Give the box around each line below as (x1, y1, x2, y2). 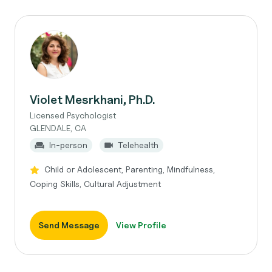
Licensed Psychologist (30, 110, 116, 120)
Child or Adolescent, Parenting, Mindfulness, (44, 164, 215, 174)
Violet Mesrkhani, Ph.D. (30, 92, 155, 107)
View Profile (116, 220, 166, 230)
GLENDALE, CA (30, 123, 86, 133)
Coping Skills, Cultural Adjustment (30, 178, 161, 189)
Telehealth (118, 140, 158, 150)
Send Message (38, 220, 100, 230)
